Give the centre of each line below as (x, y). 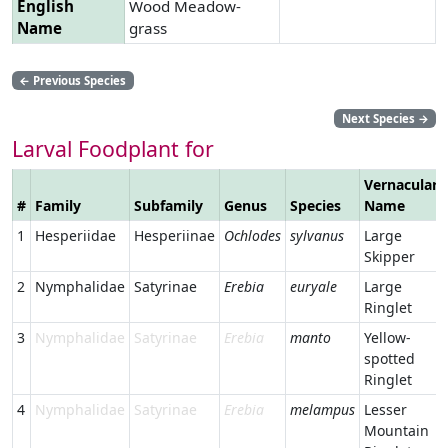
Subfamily (168, 205)
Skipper (389, 256)
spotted (389, 358)
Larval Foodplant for (113, 148)
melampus (322, 409)
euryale (313, 286)
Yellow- (387, 337)
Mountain (396, 430)
